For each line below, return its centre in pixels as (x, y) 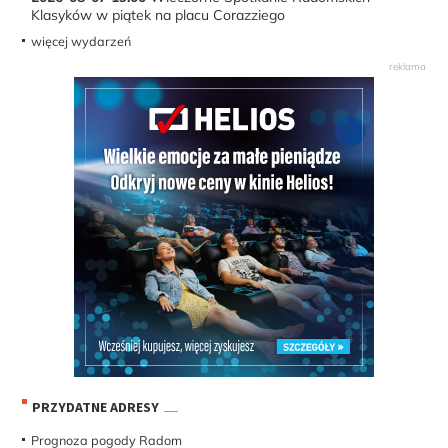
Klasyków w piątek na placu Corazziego (158, 15)
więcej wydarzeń (81, 40)
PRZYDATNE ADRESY (96, 407)
